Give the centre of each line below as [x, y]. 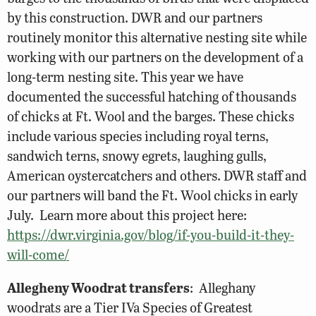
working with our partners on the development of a [155, 57]
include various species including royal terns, [138, 136]
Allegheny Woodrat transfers [98, 288]
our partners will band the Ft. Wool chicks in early [152, 195]
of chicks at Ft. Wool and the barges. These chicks [151, 116]
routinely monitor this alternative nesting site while [157, 37]
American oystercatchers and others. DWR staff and [157, 176]
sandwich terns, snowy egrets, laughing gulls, [137, 156]
